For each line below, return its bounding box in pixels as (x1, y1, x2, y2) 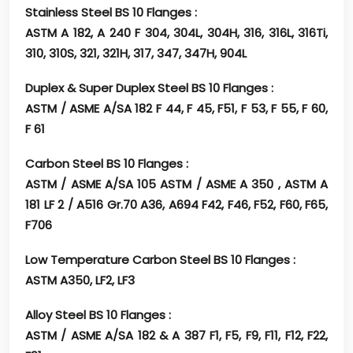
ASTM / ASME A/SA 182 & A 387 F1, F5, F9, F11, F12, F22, (25, 327, 328, 344)
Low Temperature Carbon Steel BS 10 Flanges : (25, 251, 295, 269)
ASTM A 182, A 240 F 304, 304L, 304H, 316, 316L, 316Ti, (25, 24, 328, 42)
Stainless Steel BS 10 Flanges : (25, 4, 197, 21)
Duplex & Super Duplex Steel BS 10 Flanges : (25, 80, 273, 97)
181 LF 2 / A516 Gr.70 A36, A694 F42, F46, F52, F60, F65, (25, 196, 328, 214)
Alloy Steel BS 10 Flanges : (25, 307, 171, 324)
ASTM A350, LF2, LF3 (25, 272, 135, 289)
